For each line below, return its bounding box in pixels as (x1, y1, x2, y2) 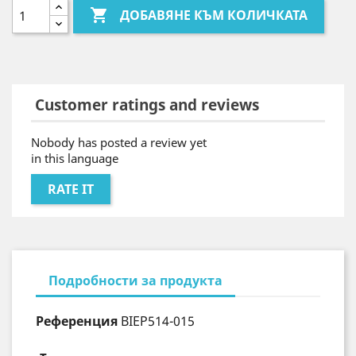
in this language (31, 150, 118, 167)
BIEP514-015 (121, 312, 195, 331)
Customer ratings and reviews (31, 95, 259, 114)
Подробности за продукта (48, 272, 222, 290)
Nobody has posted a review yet (31, 134, 207, 151)
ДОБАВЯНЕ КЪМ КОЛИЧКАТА (120, 6, 308, 25)
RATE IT (48, 180, 94, 199)
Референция (36, 312, 118, 331)
